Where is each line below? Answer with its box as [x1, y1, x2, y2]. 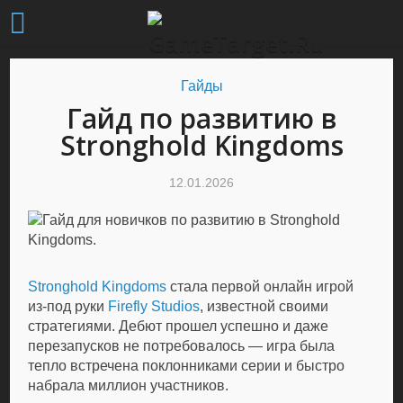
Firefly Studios [108, 299, 201, 314]
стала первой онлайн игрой [166, 279, 354, 294]
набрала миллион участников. [28, 378, 229, 393]
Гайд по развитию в [67, 100, 336, 137]
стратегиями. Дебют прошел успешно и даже [28, 318, 329, 334]
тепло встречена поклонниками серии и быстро [28, 358, 345, 373]
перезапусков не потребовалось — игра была [28, 338, 336, 354]
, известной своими [200, 299, 329, 314]
